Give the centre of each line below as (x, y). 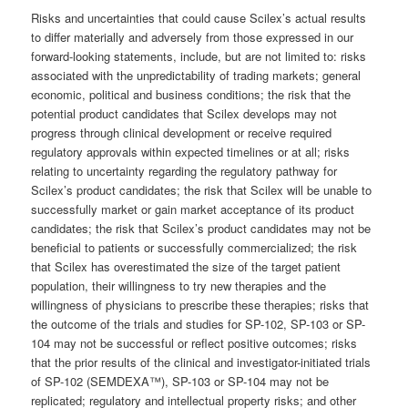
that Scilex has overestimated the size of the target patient (186, 267)
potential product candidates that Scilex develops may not (184, 114)
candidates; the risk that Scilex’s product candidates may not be (201, 229)
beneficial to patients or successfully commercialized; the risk (194, 248)
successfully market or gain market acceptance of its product (193, 209)
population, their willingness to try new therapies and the (179, 286)
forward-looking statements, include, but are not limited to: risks (199, 56)
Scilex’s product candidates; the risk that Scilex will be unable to (202, 190)
